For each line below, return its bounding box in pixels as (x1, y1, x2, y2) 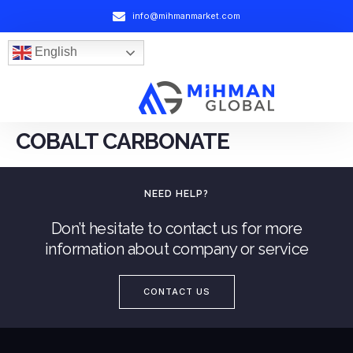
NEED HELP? (144, 188, 209, 199)
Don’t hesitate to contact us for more (50, 219, 303, 238)
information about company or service (44, 240, 309, 258)
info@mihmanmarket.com (132, 10, 240, 21)
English (32, 45, 77, 59)
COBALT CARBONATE (16, 128, 229, 154)
